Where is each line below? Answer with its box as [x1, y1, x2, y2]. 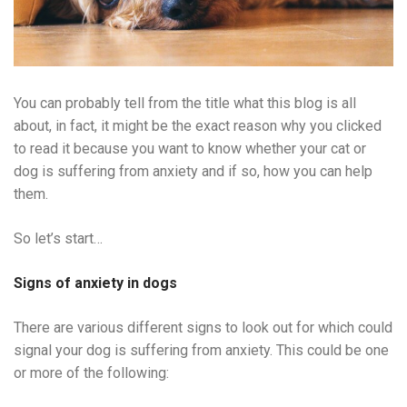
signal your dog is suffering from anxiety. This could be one [14, 342, 389, 359]
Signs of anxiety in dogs [14, 274, 181, 292]
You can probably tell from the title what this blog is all [14, 94, 356, 112]
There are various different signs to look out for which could [14, 319, 392, 336]
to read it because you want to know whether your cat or [14, 140, 366, 157]
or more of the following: [14, 364, 169, 382]
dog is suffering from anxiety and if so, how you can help [14, 163, 372, 180]
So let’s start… [14, 230, 103, 247]
